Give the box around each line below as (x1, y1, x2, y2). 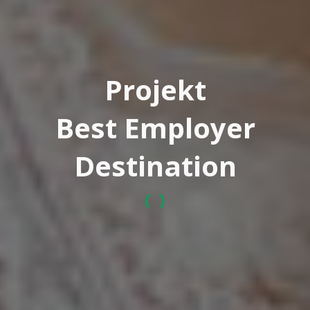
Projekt (104, 71, 206, 109)
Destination (73, 147, 237, 185)
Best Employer (55, 109, 255, 147)
